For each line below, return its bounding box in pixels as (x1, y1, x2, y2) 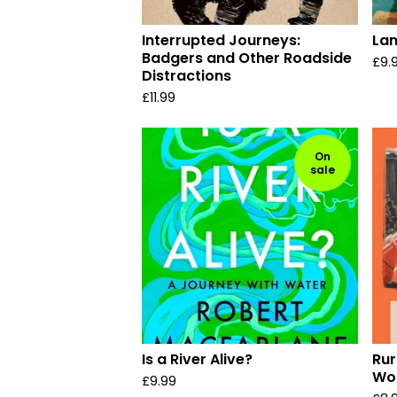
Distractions (142, 66, 231, 86)
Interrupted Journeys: (142, 30, 300, 51)
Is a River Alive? (142, 349, 253, 370)
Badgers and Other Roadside (142, 48, 352, 68)
